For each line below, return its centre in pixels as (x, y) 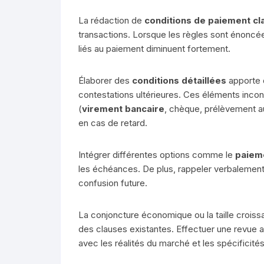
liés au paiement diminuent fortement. (154, 48)
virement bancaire (123, 108)
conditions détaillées (179, 80)
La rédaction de (111, 20)
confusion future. (113, 183)
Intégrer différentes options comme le (157, 154)
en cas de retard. (113, 123)
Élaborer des (105, 80)
